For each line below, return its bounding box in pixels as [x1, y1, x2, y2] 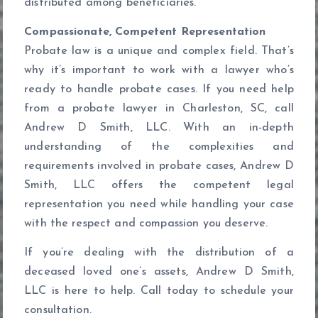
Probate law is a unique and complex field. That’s [24, 45, 294, 57]
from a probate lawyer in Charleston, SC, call [24, 103, 294, 115]
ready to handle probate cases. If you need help [24, 84, 294, 96]
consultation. [24, 305, 92, 317]
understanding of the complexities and [24, 141, 294, 153]
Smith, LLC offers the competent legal [24, 180, 294, 192]
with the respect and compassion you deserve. [24, 218, 268, 230]
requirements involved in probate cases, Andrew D [24, 160, 294, 172]
